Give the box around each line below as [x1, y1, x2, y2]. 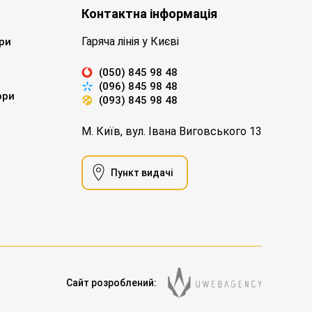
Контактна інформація [81, 6, 217, 21]
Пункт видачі [110, 166, 173, 178]
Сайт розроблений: [66, 276, 157, 288]
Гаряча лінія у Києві [81, 34, 179, 48]
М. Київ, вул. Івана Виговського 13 [81, 124, 262, 138]
